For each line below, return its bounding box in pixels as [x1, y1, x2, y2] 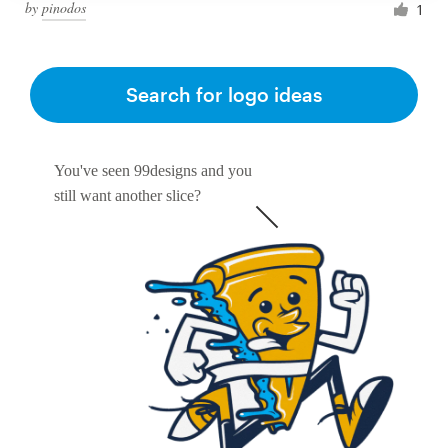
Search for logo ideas [126, 83, 322, 107]
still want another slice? [54, 187, 201, 205]
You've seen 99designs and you [54, 162, 252, 180]
